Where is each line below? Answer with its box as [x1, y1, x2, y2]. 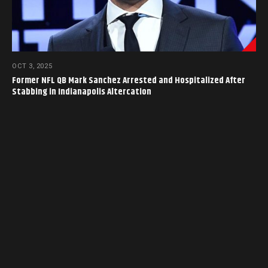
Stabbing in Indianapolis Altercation [12, 84, 151, 99]
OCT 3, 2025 [12, 62, 53, 70]
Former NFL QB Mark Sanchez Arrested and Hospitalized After [12, 73, 245, 87]
